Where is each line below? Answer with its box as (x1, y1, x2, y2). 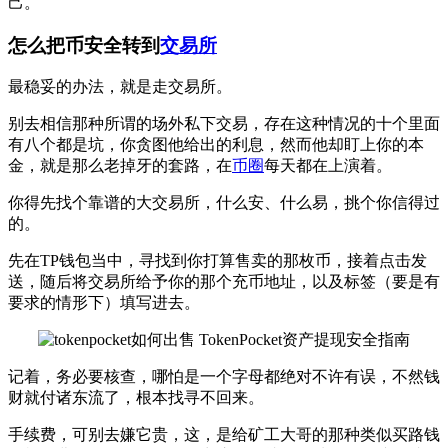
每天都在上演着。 (264, 157, 392, 175)
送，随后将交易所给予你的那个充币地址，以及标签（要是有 (8, 273, 440, 291)
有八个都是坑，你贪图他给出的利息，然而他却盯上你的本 (8, 136, 424, 154)
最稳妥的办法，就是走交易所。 (8, 78, 232, 96)
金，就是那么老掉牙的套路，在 (8, 157, 232, 175)
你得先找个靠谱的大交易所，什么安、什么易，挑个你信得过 (8, 194, 440, 212)
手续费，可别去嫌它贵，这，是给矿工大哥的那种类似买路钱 (8, 426, 440, 444)
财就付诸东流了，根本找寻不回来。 (8, 389, 264, 407)
